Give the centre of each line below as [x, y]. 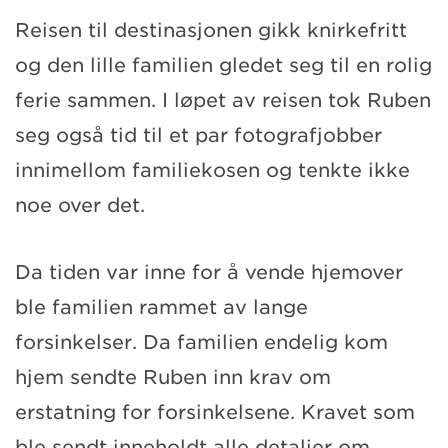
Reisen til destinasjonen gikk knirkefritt [211, 30]
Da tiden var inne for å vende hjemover [209, 272]
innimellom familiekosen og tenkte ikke [212, 170]
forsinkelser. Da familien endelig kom [201, 342]
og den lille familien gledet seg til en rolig [223, 65]
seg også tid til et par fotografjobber [198, 135]
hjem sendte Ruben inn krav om [173, 377]
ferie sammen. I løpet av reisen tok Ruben [223, 100]
